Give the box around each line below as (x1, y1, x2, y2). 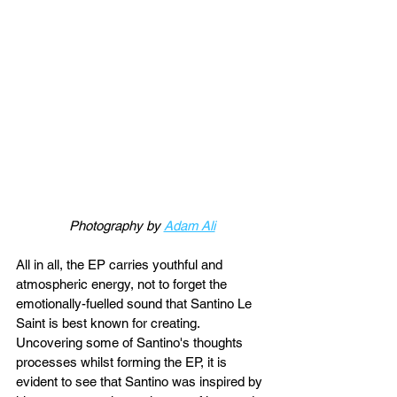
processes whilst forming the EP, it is (16, 354, 230, 370)
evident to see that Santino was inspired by (16, 374, 266, 390)
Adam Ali (163, 218, 215, 234)
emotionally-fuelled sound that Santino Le (16, 296, 255, 312)
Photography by (68, 218, 164, 234)
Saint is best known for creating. (16, 315, 203, 331)
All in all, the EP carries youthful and (16, 257, 226, 273)
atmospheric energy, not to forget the (16, 276, 230, 292)
